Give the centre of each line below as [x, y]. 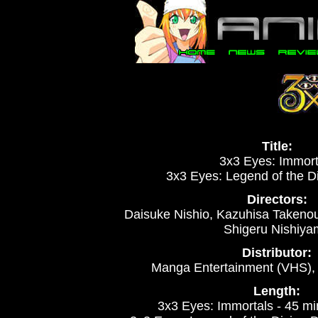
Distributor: [277, 253]
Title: [277, 146]
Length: [277, 291]
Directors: [277, 199]
